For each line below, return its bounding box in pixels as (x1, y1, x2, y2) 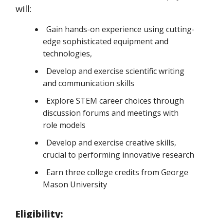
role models (43, 120, 86, 131)
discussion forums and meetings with (43, 108, 179, 119)
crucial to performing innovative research (43, 149, 194, 161)
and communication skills (43, 77, 134, 89)
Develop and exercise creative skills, (46, 137, 176, 148)
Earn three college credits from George (46, 167, 188, 178)
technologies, (43, 48, 92, 59)
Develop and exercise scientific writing (46, 65, 184, 76)
